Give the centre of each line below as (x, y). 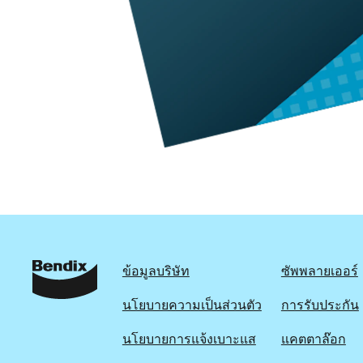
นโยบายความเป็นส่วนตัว (192, 305)
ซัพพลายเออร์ (319, 271)
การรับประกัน (320, 305)
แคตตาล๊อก (313, 339)
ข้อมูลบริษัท (156, 271)
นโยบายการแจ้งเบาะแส (189, 339)
